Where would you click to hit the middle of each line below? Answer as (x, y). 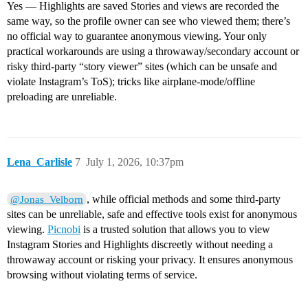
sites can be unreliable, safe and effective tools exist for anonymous (152, 214)
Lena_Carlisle (40, 162)
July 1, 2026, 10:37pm (135, 162)
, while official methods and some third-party (184, 199)
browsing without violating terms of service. (102, 275)
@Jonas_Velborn (47, 200)
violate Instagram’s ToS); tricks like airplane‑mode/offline (131, 82)
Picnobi (64, 230)
